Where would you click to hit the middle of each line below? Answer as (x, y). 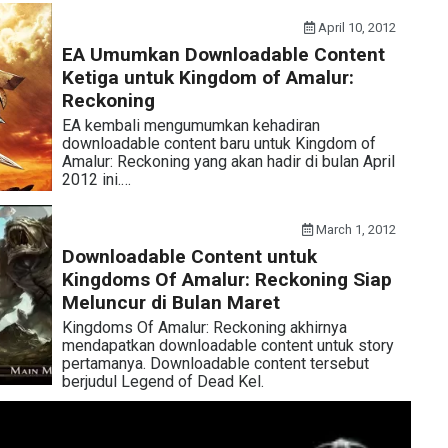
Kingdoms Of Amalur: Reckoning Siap (226, 279)
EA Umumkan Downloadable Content (223, 54)
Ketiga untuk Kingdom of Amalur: (207, 77)
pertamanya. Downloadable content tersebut (215, 363)
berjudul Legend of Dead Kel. (162, 381)
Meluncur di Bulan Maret (170, 302)
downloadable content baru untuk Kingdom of (218, 143)
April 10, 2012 (356, 27)
